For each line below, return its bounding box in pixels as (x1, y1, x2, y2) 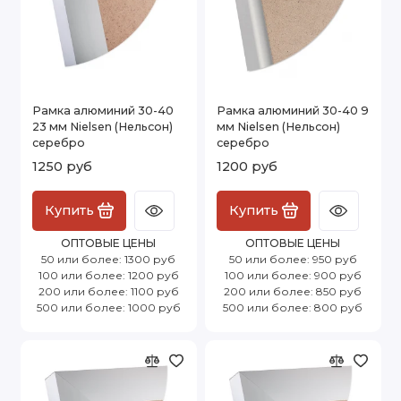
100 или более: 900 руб (224, 268, 362, 282)
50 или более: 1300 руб (41, 252, 175, 266)
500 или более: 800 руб (223, 300, 363, 314)
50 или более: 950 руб (228, 252, 357, 266)
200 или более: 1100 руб (38, 284, 179, 298)
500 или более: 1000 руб (36, 300, 181, 314)
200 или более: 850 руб (224, 284, 362, 298)
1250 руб (32, 158, 92, 175)
